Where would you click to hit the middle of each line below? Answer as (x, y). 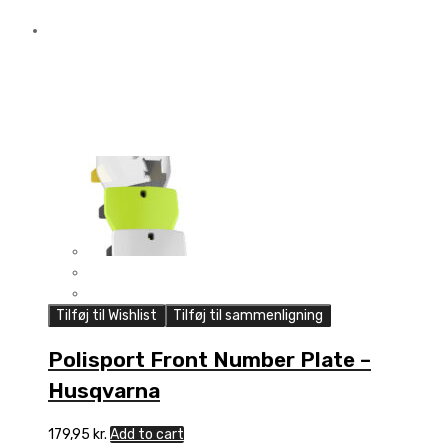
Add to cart (147, 434)
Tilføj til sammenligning (248, 315)
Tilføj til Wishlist (106, 315)
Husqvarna (104, 391)
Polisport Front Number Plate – (209, 360)
